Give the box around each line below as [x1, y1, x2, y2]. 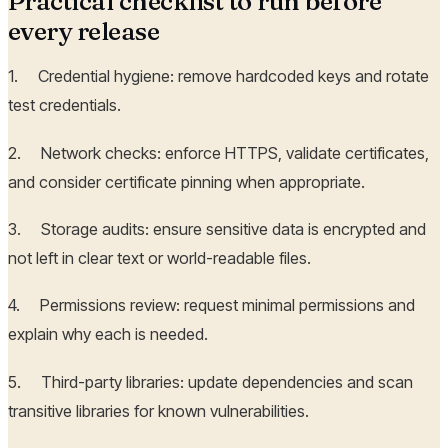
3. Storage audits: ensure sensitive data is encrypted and [8, 219, 426, 240]
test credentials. [8, 95, 121, 116]
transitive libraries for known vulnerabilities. [8, 400, 309, 421]
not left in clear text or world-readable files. [8, 248, 311, 269]
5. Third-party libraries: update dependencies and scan [8, 371, 413, 392]
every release [8, 14, 160, 47]
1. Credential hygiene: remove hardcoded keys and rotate [8, 66, 429, 87]
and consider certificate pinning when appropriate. [8, 171, 365, 192]
